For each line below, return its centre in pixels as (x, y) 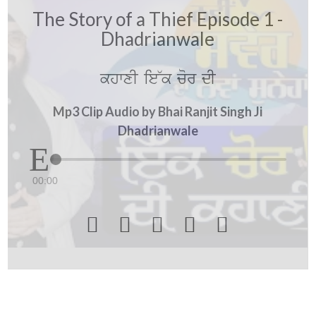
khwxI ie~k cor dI (158, 79)
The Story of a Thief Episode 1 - (158, 19)
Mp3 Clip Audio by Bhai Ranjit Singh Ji (158, 111)
